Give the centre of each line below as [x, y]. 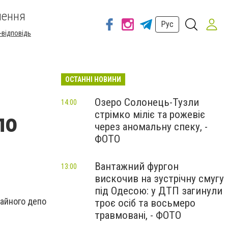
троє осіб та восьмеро [145, 203]
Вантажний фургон [137, 166]
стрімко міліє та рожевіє [150, 115]
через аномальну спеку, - [151, 127]
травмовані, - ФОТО [138, 215]
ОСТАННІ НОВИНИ [93, 79]
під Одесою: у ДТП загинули [159, 191]
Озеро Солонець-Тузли [147, 102]
